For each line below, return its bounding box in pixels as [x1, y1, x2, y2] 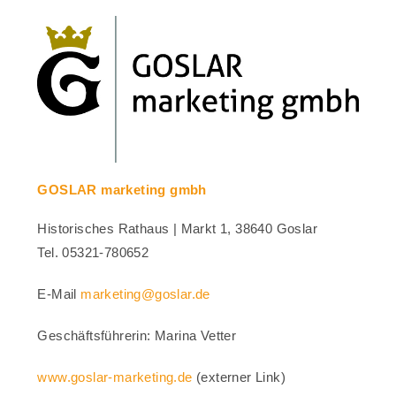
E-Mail [37, 286, 81, 301]
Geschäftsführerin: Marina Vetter [37, 327, 237, 343]
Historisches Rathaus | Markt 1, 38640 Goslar [37, 220, 318, 236]
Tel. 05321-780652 [37, 244, 149, 260]
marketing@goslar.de [80, 286, 210, 301]
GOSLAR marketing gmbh [37, 181, 207, 197]
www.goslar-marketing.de [37, 369, 193, 385]
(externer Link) [192, 369, 286, 385]
